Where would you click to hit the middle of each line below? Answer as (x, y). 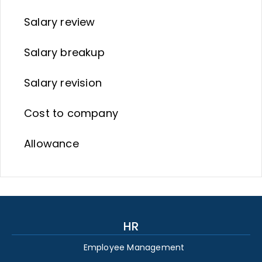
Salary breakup (64, 52)
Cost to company (71, 113)
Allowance (51, 144)
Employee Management (134, 248)
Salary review (60, 22)
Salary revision (63, 83)
